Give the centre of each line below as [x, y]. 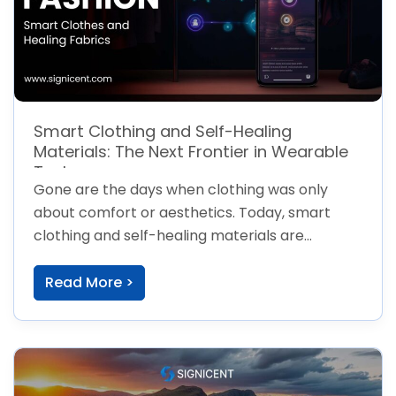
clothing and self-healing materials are [168, 236]
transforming [79, 259]
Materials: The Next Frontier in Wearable [190, 152]
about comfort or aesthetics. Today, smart [182, 213]
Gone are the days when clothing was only [180, 190]
